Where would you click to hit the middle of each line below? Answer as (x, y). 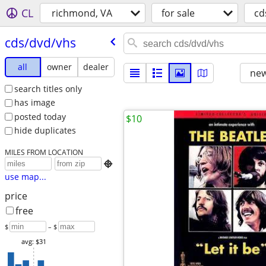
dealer (96, 66)
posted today (40, 116)
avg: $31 (34, 242)
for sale (178, 13)
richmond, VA (82, 13)
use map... (25, 177)
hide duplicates (45, 131)
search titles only (48, 88)
